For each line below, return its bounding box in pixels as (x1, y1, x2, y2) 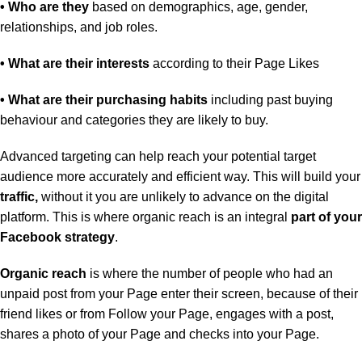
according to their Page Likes (153, 57, 319, 71)
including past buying (208, 93, 333, 107)
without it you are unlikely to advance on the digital (41, 190, 329, 204)
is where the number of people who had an (90, 267, 333, 281)
